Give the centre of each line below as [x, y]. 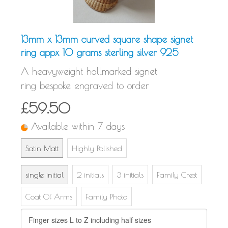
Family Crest [177, 175]
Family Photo [106, 197]
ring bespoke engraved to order [85, 86]
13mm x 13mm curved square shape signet [107, 39]
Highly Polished [97, 148]
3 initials [130, 175]
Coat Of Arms [49, 197]
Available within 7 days [78, 126]
